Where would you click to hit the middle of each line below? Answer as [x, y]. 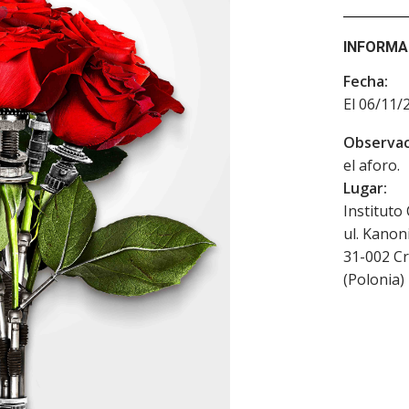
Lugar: [365, 188]
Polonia [374, 279]
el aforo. [372, 165]
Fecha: [366, 81]
